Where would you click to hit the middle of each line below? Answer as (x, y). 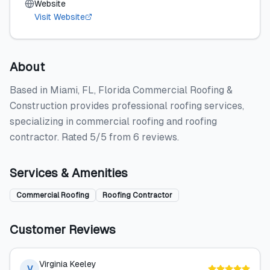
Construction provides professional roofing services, (127, 106)
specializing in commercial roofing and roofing (113, 121)
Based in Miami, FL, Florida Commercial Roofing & (121, 90)
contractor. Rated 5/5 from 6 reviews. (94, 137)
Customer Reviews (63, 230)
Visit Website (60, 17)
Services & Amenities (69, 173)
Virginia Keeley (68, 264)
